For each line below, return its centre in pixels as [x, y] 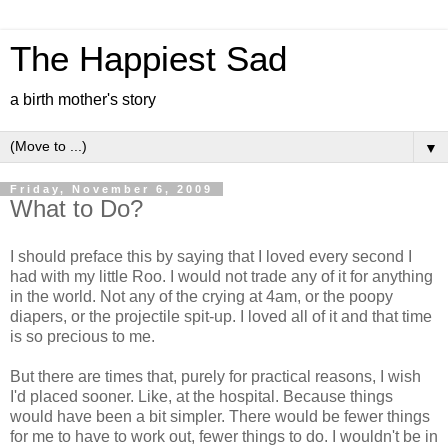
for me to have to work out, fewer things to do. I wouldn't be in [224, 436]
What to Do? [76, 208]
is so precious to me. [82, 336]
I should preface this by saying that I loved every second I [211, 256]
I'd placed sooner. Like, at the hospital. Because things [201, 396]
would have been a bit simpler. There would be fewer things [220, 416]
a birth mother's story [83, 99]
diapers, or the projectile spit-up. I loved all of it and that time [221, 316]
